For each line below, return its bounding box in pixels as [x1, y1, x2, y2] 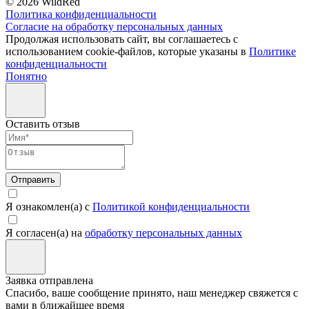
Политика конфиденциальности [6, 8, 157, 20]
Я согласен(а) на [6, 226, 85, 239]
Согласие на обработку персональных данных [6, 20, 223, 32]
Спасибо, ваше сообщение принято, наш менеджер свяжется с [6, 286, 298, 299]
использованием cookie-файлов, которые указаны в [6, 45, 249, 57]
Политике [249, 45, 296, 57]
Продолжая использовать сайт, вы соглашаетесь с [6, 32, 238, 45]
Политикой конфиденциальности [92, 200, 250, 212]
